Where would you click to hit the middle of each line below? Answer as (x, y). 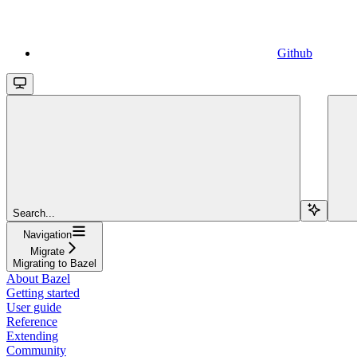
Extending (32, 335)
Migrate (47, 251)
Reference (32, 321)
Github (295, 53)
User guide (34, 307)
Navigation (47, 234)
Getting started (43, 292)
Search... (34, 213)
